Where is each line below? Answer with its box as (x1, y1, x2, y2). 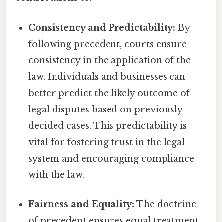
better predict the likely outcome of (28, 87, 190, 99)
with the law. (28, 169, 85, 180)
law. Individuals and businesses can (28, 71, 186, 82)
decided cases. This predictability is (28, 120, 187, 131)
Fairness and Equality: (28, 198, 135, 210)
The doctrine (134, 198, 197, 210)
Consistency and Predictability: (28, 22, 176, 33)
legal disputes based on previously (28, 104, 183, 115)
